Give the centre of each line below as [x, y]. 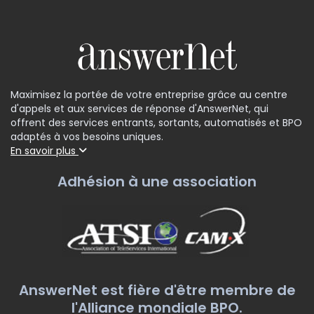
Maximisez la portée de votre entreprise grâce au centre [149, 94]
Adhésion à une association [157, 181]
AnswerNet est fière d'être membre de [157, 290]
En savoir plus [45, 150]
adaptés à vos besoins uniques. [87, 136]
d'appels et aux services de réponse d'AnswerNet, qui [139, 108]
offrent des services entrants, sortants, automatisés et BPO [156, 122]
